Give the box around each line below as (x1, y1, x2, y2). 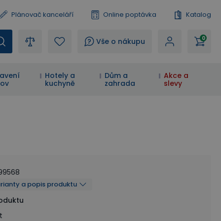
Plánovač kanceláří (11, 10, 74, 19)
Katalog (186, 10, 211, 19)
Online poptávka (103, 10, 156, 19)
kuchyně (45, 78, 75, 88)
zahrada (104, 78, 135, 88)
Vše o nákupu (96, 37, 145, 46)
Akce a (163, 71, 188, 80)
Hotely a (45, 71, 75, 80)
